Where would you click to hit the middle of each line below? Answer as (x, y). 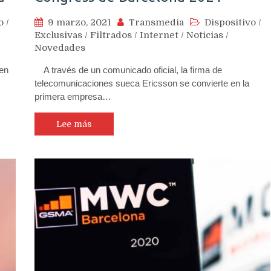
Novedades (60, 48)
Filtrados (111, 35)
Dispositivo (230, 23)
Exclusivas (58, 35)
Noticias (205, 35)
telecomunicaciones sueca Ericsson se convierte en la (142, 83)
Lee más (74, 124)
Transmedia (156, 23)
